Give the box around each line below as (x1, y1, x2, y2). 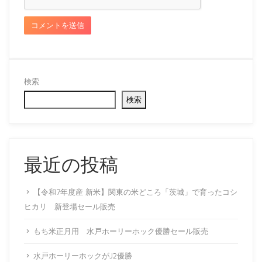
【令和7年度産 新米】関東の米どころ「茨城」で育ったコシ (33, 187, 237, 196)
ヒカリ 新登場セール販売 (24, 202, 115, 211)
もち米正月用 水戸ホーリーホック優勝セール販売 (33, 226, 208, 236)
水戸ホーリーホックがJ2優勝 (33, 251, 132, 260)
